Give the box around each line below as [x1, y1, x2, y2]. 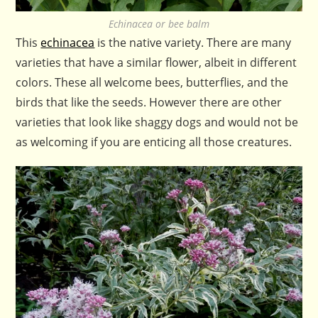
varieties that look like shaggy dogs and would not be [16, 114, 299, 130]
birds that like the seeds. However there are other [16, 94, 283, 110]
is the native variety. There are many [94, 34, 292, 50]
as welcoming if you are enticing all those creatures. [16, 133, 292, 150]
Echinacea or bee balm [109, 16, 209, 31]
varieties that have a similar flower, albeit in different [16, 54, 297, 70]
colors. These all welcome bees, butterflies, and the [16, 74, 289, 90]
